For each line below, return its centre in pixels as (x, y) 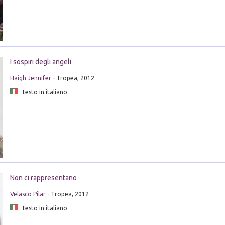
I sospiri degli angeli (40, 62)
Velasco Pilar (28, 194)
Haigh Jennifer (30, 78)
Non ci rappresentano (43, 178)
